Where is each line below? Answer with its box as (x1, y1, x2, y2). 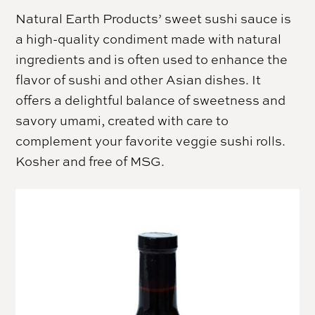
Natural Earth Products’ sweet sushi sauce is (15, 9, 292, 27)
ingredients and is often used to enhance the (15, 50, 288, 67)
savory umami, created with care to (15, 111, 229, 129)
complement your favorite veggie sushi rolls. (15, 131, 286, 149)
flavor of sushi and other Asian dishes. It (15, 70, 262, 88)
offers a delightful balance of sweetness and (15, 91, 286, 108)
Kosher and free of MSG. (15, 152, 165, 169)
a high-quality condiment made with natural (15, 30, 282, 47)
